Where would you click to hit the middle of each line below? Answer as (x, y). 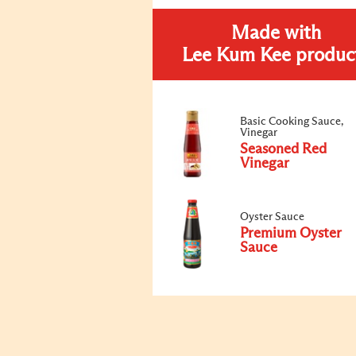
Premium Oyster (291, 234)
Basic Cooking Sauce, (292, 122)
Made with (276, 33)
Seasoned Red (283, 149)
